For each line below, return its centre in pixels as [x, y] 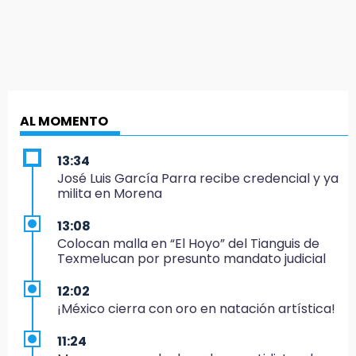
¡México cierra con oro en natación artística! [196, 308]
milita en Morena [110, 193]
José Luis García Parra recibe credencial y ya [198, 178]
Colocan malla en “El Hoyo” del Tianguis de [188, 243]
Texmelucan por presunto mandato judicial [192, 258]
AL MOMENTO [64, 121]
